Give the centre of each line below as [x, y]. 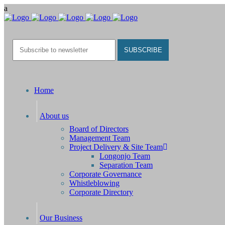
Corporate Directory [101, 192]
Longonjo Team [125, 156]
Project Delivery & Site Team [116, 147]
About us [54, 116]
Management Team [100, 138]
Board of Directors [99, 129]
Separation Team [126, 165]
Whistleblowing [94, 183]
